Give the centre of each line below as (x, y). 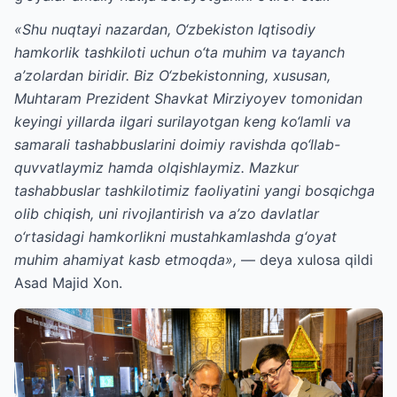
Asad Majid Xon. (68, 283)
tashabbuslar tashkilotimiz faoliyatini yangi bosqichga (195, 191)
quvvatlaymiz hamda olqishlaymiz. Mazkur (156, 167)
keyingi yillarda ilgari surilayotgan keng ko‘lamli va (183, 121)
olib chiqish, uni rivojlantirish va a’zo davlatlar (167, 214)
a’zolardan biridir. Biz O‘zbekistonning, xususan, (172, 75)
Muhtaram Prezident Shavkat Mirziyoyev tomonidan (188, 98)
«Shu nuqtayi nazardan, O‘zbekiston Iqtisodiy (165, 29)
